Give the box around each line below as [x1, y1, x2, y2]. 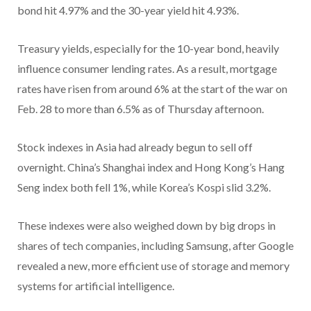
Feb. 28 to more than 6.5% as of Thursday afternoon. [17, 102, 264, 116]
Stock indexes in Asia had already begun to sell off [17, 140, 253, 154]
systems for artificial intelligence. [17, 279, 174, 293]
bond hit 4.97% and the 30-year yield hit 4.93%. [17, 3, 239, 17]
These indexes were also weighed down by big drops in [17, 219, 276, 233]
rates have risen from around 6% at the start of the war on [17, 82, 287, 96]
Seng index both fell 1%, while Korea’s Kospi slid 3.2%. [17, 180, 271, 194]
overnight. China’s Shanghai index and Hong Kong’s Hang [17, 160, 285, 174]
